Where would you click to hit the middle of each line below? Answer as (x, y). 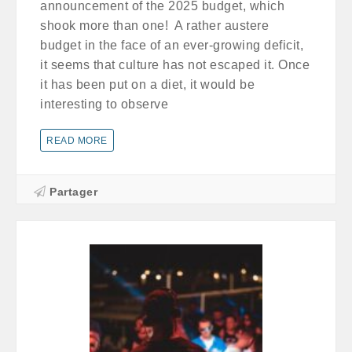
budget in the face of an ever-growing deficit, (172, 45)
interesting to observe (104, 104)
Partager (73, 191)
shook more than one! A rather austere (154, 25)
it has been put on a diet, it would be (147, 84)
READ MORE (77, 140)
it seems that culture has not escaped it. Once (175, 64)
